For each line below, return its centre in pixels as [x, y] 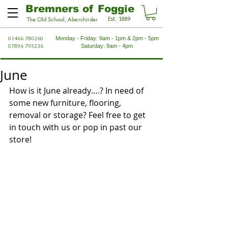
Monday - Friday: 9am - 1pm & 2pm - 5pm [107, 38]
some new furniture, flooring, [66, 103]
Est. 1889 [119, 19]
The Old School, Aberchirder [62, 19]
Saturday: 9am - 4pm [107, 46]
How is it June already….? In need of [77, 91]
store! [20, 140]
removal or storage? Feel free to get [78, 115]
